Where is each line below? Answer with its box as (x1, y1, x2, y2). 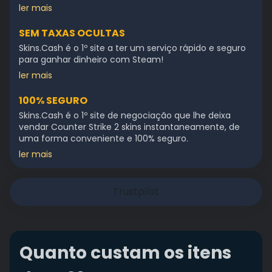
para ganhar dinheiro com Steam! (19, 53, 163, 66)
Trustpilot (113, 185, 159, 199)
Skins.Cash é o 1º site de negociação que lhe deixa (19, 109, 231, 121)
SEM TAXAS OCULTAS (19, 26, 125, 40)
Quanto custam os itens (19, 241, 231, 265)
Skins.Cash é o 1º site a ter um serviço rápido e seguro (19, 42, 246, 54)
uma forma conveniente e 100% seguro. (19, 132, 188, 144)
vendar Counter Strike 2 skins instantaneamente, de (19, 121, 240, 133)
